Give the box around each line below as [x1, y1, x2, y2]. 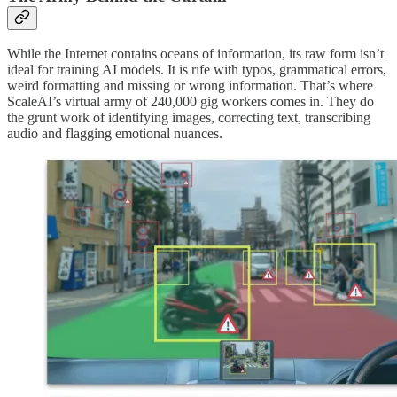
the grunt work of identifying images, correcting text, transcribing [7, 110, 370, 126]
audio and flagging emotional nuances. [7, 126, 222, 142]
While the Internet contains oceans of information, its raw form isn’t [7, 46, 384, 62]
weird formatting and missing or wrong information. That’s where [7, 78, 373, 94]
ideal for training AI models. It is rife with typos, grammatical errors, [7, 62, 386, 78]
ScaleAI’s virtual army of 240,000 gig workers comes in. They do [7, 94, 374, 110]
